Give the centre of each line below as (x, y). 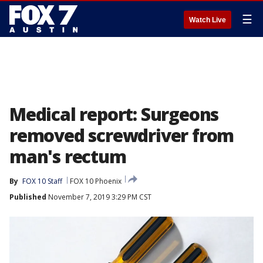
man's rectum (68, 156)
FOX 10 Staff (42, 181)
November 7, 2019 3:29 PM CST (99, 197)
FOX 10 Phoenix (96, 181)
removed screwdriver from (122, 135)
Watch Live (208, 20)
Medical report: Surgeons (114, 114)
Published (28, 197)
